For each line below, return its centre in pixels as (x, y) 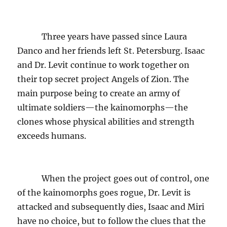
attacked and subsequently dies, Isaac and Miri (111, 206)
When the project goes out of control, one (113, 178)
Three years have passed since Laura (102, 36)
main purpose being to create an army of (99, 93)
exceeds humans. (53, 136)
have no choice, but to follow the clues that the (112, 221)
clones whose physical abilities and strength (106, 121)
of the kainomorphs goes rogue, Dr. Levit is (104, 192)
